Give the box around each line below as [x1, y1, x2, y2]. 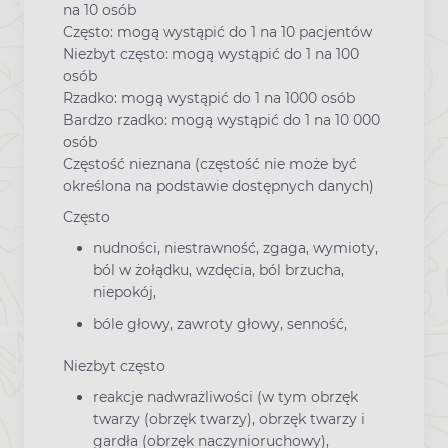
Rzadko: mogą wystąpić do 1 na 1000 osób [63, 89, 355, 108]
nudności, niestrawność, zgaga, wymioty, [93, 239, 378, 258]
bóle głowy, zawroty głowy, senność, [93, 314, 347, 333]
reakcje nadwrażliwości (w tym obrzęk [93, 387, 358, 406]
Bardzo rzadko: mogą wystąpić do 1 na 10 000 [63, 111, 380, 130]
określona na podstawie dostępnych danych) [63, 177, 374, 196]
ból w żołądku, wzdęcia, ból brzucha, [93, 261, 344, 280]
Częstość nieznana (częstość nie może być [63, 155, 357, 174]
